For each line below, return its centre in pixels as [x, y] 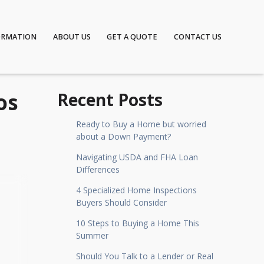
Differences [98, 169]
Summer [92, 235]
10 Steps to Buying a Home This [137, 223]
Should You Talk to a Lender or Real [144, 256]
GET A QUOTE [132, 37]
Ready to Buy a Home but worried [141, 124]
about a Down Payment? [123, 136]
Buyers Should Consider [121, 202]
